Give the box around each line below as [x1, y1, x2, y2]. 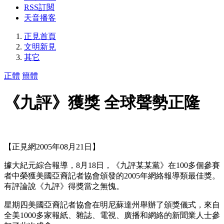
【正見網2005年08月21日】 [4, 142, 100, 151]
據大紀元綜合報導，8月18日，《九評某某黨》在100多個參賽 [4, 160, 220, 169]
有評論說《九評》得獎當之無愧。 [4, 181, 124, 190]
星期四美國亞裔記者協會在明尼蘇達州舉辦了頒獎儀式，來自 [4, 200, 220, 209]
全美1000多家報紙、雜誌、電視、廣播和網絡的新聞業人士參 [4, 210, 220, 219]
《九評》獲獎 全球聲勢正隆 [4, 93, 200, 112]
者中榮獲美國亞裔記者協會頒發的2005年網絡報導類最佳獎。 [4, 171, 220, 180]
